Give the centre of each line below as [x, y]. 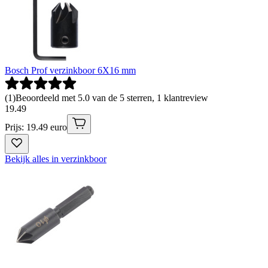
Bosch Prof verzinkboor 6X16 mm [70, 70]
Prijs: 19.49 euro [36, 127]
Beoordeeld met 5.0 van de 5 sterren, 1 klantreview [112, 98]
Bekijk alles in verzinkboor [56, 159]
